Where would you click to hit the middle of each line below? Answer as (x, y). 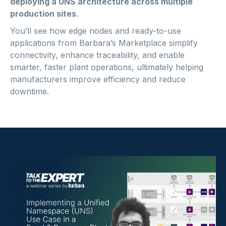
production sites (43, 14)
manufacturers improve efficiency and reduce (98, 79)
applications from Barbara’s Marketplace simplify (104, 43)
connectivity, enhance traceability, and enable (97, 55)
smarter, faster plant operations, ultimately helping (107, 67)
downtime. (30, 91)
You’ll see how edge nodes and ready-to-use (96, 31)
